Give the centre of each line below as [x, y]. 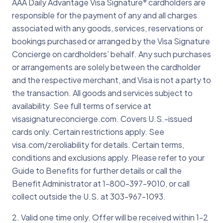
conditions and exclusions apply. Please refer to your [108, 157]
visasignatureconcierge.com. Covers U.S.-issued [102, 118]
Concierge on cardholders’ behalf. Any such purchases [111, 54]
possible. [53, 33]
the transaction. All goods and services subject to [102, 93]
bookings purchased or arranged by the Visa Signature [111, 41]
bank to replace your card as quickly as [111, 20]
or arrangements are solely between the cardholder [106, 67]
